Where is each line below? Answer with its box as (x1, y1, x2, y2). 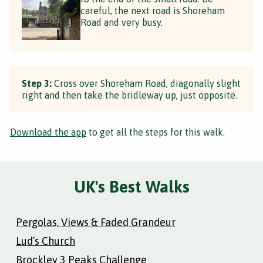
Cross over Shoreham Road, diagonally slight (52, 77, 241, 89)
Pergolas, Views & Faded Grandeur (16, 215, 176, 228)
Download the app (10, 126, 86, 137)
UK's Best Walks (73, 177, 190, 196)
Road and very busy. (80, 16, 163, 28)
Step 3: (22, 77, 52, 89)
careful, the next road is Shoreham (80, 5, 225, 16)
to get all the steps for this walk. (86, 126, 225, 137)
